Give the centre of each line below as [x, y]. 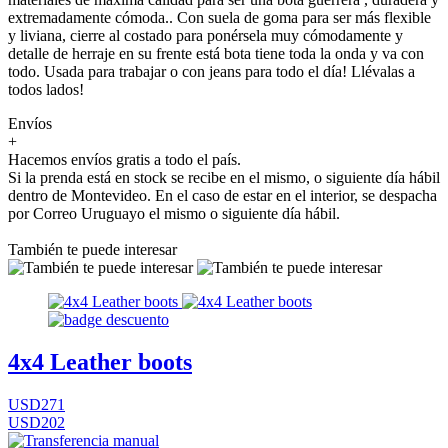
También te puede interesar [92, 249]
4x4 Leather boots [100, 361]
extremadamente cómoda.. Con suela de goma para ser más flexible [219, 17]
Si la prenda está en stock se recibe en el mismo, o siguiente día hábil [224, 177]
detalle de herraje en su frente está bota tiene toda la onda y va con [216, 53]
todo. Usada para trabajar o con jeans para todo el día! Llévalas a [211, 71]
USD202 [36, 422]
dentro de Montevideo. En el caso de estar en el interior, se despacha [222, 195]
